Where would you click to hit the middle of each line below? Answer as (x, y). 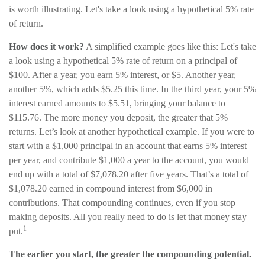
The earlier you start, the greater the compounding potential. (130, 254)
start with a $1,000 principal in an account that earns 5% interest (128, 146)
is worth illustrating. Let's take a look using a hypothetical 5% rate (131, 9)
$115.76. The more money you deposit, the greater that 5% (118, 117)
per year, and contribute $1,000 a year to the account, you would (129, 160)
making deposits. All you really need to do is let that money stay (128, 217)
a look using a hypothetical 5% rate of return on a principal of (123, 61)
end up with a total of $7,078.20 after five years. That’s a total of (129, 174)
